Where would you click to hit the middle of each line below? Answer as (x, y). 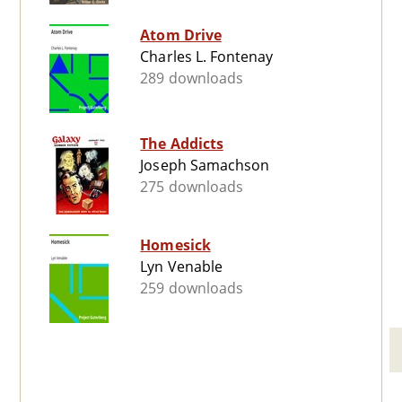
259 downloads (192, 288)
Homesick (175, 245)
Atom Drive (181, 35)
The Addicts (182, 144)
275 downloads (192, 187)
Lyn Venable (181, 267)
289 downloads (192, 79)
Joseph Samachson (205, 166)
